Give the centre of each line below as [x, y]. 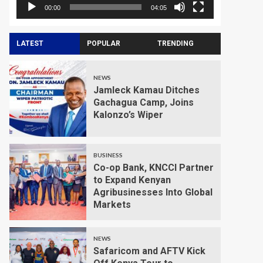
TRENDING [175, 43]
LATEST [30, 43]
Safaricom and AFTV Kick [149, 251]
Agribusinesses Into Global [153, 192]
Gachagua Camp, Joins [143, 103]
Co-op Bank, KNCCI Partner [153, 167]
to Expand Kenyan [132, 180]
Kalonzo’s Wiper [128, 115]
